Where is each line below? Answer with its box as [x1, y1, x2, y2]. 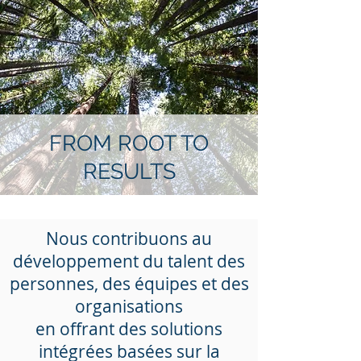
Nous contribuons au [46, 227, 212, 250]
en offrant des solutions [35, 317, 222, 340]
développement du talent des [13, 250, 245, 272]
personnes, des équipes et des [9, 272, 249, 295]
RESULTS [82, 159, 176, 184]
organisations [75, 295, 183, 317]
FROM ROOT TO [49, 131, 209, 156]
